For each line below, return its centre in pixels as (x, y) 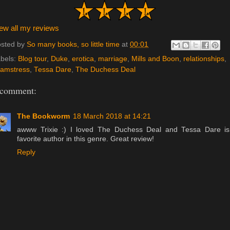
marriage (113, 59)
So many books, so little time (73, 45)
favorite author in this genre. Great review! (85, 139)
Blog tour (32, 59)
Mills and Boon (155, 59)
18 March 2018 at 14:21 (112, 116)
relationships (204, 59)
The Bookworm (43, 116)
